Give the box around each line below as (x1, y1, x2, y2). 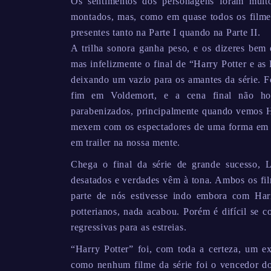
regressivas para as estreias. (71, 221, 187, 232)
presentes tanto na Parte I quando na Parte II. (71, 27, 261, 38)
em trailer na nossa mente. (71, 137, 181, 148)
